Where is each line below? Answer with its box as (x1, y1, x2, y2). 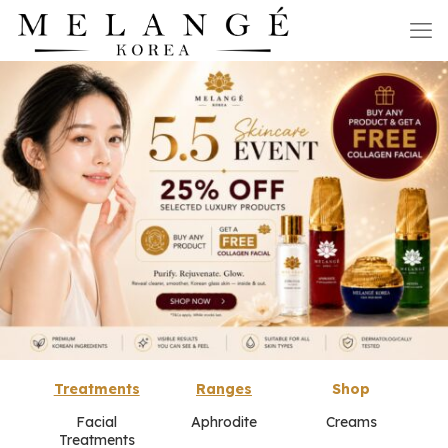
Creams (325, 412, 377, 431)
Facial (76, 412, 118, 431)
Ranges (195, 379, 252, 398)
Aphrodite (190, 412, 257, 431)
